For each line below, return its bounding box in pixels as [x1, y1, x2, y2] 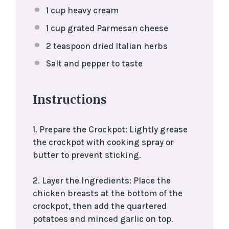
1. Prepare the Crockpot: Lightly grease [33, 124, 188, 134]
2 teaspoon [45, 40, 90, 51]
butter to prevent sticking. [33, 149, 141, 160]
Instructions [33, 91, 107, 107]
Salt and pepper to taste [45, 58, 143, 69]
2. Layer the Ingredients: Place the [33, 175, 171, 186]
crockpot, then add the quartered [33, 201, 167, 212]
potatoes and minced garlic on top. [33, 214, 173, 224]
